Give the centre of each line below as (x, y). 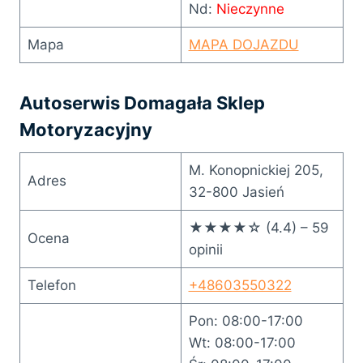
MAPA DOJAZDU (243, 44)
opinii (205, 249)
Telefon (51, 285)
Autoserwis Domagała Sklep (142, 102)
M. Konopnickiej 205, (256, 170)
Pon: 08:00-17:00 (246, 320)
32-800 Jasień (236, 192)
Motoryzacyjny (86, 129)
